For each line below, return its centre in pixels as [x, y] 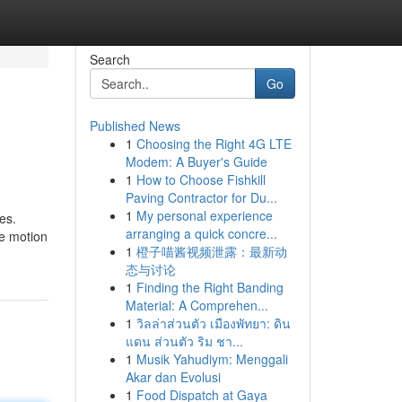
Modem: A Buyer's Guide [196, 162]
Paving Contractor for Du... [201, 197]
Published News [135, 126]
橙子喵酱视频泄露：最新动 [211, 251]
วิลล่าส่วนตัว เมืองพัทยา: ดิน [213, 323]
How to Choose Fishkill [201, 179]
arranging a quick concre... [201, 233]
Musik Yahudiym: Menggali [212, 359]
